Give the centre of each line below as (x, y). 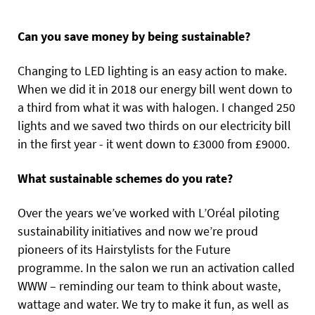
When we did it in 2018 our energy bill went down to (155, 89)
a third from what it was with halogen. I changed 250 (156, 107)
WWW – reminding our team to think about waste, (149, 285)
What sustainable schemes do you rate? (125, 178)
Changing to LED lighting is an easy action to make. (152, 70)
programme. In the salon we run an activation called (156, 267)
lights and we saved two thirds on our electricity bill (154, 125)
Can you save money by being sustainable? (134, 36)
